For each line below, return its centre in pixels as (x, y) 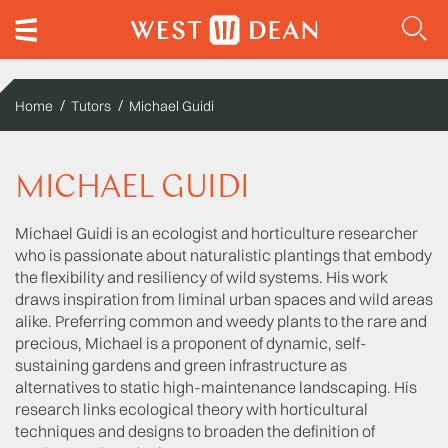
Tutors (91, 106)
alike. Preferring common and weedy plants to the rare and (221, 321)
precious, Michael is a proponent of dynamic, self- (191, 343)
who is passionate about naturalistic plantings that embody (223, 255)
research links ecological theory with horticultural (191, 409)
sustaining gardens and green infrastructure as (181, 365)
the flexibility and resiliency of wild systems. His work (201, 277)
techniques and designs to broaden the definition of (195, 431)
